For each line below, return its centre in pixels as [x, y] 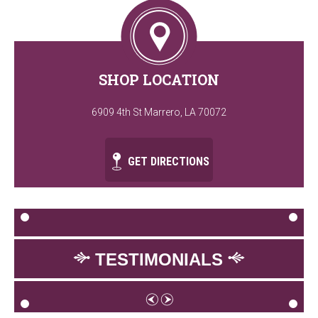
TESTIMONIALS [159, 259]
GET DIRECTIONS [167, 161]
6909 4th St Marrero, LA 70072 [159, 112]
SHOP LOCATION [159, 79]
